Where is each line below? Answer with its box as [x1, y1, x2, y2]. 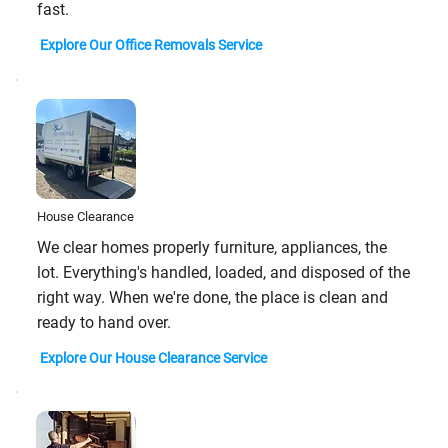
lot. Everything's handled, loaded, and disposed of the [36, 262, 410, 282]
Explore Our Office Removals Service [40, 37, 263, 54]
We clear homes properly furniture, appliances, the [36, 237, 387, 257]
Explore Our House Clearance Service [40, 349, 268, 366]
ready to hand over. [36, 312, 171, 332]
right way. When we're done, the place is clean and [36, 287, 388, 307]
